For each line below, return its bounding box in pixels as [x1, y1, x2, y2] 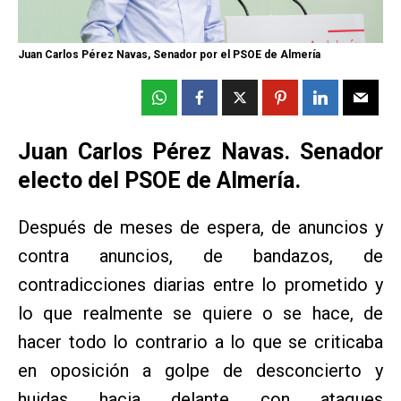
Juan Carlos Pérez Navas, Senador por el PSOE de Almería [18, 47, 320, 61]
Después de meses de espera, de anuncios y [18, 216, 383, 238]
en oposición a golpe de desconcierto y [18, 359, 383, 381]
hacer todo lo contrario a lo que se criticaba [18, 330, 383, 353]
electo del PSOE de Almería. [18, 166, 301, 193]
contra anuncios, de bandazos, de [18, 244, 383, 267]
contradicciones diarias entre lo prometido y [18, 273, 383, 295]
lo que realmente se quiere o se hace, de [18, 302, 383, 324]
